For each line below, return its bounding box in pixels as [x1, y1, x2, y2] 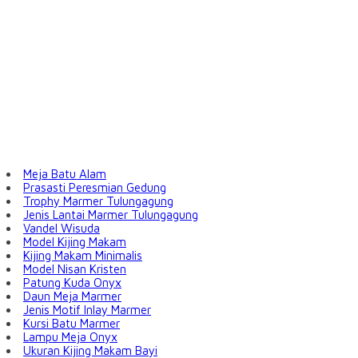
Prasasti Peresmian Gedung [23, 181, 166, 195]
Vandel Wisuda [23, 221, 100, 236]
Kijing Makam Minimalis [23, 249, 142, 263]
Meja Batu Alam [23, 167, 106, 181]
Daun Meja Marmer [23, 289, 121, 304]
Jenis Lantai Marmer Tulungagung [23, 208, 198, 222]
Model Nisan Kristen [23, 262, 126, 276]
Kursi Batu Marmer [23, 316, 120, 331]
